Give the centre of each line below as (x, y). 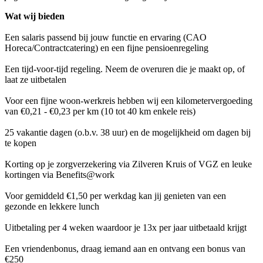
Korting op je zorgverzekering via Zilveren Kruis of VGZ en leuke (128, 164)
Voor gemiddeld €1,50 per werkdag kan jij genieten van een (115, 196)
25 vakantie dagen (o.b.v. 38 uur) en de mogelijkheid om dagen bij (128, 133)
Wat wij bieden (35, 16)
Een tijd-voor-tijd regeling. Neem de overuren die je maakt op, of (125, 69)
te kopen (21, 143)
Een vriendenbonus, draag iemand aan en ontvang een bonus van (125, 249)
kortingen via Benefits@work (60, 175)
